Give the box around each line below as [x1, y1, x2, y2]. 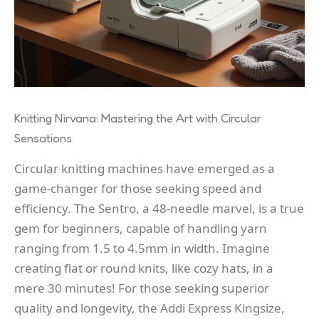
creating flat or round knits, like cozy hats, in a [14, 259, 273, 276]
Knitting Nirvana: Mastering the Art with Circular [14, 110, 261, 125]
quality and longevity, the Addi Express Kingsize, [14, 299, 285, 316]
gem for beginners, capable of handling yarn [14, 219, 267, 236]
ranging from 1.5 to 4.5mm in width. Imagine [14, 239, 270, 256]
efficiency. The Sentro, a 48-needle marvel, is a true [14, 199, 304, 216]
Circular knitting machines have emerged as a [14, 159, 275, 177]
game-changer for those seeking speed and [14, 179, 261, 197]
